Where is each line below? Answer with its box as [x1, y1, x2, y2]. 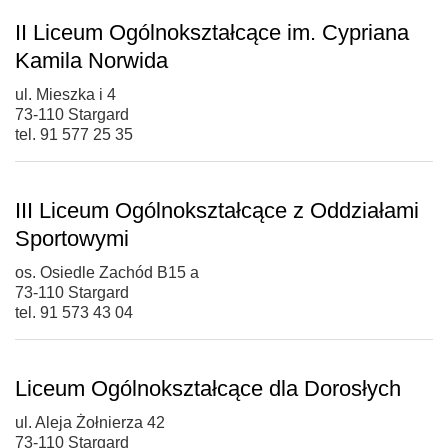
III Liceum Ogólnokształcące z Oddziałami [15, 197, 419, 223]
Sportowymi [15, 225, 129, 251]
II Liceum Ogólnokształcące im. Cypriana [15, 19, 409, 45]
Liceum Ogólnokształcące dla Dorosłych [15, 375, 401, 401]
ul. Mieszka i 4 [15, 85, 116, 103]
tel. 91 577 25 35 [15, 125, 133, 143]
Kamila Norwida [15, 47, 168, 73]
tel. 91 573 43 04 [15, 303, 133, 321]
